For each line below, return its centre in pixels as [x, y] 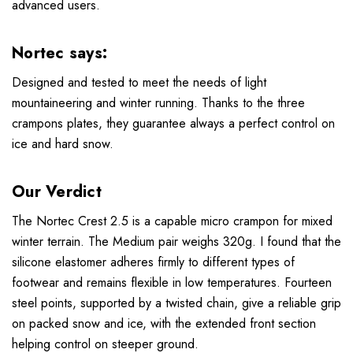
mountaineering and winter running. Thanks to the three [158, 103]
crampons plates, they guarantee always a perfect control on [173, 124]
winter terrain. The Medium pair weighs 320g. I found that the [176, 242]
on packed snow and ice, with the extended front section [164, 324]
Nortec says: [62, 54]
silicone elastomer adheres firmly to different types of [153, 262]
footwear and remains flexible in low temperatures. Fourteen [172, 283]
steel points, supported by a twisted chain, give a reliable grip [176, 303]
